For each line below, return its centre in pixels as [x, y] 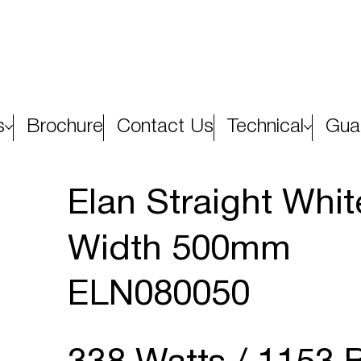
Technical [266, 127]
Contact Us [165, 127]
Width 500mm [179, 250]
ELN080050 [158, 295]
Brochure [65, 127]
